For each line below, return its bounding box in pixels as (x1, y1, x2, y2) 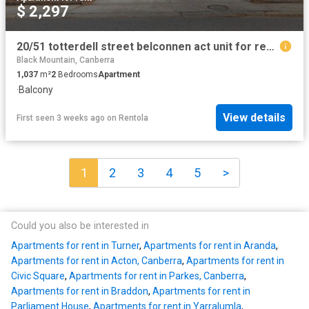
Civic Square (11, 270, 65, 282)
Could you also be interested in (11, 220, 149, 232)
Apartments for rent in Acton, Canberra (11, 255, 182, 267)
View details (223, 111, 286, 125)
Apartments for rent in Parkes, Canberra (69, 270, 244, 282)
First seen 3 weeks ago (17, 112, 105, 123)
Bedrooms (56, 69, 98, 79)
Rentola (119, 112, 148, 123)
